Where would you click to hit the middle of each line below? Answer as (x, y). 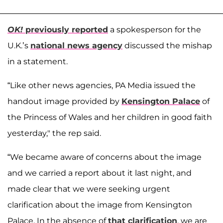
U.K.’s (19, 45)
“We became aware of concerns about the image (105, 157)
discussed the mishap (167, 45)
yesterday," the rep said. (54, 133)
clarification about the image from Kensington (100, 205)
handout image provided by (64, 101)
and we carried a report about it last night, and (100, 173)
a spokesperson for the (155, 29)
